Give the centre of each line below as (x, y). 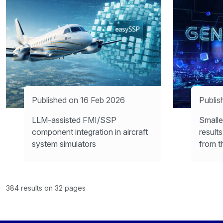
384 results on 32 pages (46, 188)
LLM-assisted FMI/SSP (74, 120)
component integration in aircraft (90, 132)
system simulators (64, 144)
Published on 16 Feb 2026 (78, 100)
